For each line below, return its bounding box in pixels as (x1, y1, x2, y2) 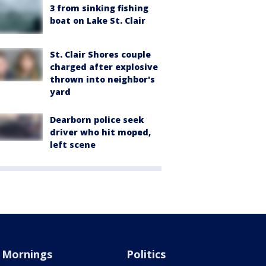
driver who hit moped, (50, 126, 151, 138)
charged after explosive (50, 61, 158, 72)
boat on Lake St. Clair (50, 14, 145, 26)
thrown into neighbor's (50, 73, 155, 85)
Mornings (1, 246, 52, 261)
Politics (126, 246, 166, 261)
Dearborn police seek (50, 113, 144, 125)
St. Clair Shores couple (50, 48, 151, 60)
